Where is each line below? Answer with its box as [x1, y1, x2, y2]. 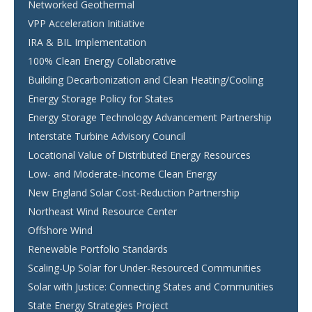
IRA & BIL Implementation [28, 36, 146, 49]
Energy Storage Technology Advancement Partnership [28, 111, 272, 124]
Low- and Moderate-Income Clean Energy [28, 167, 217, 180]
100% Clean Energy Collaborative [28, 54, 176, 68]
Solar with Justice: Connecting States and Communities [28, 280, 274, 293]
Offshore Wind [28, 224, 93, 237]
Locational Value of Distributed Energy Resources [28, 148, 251, 162]
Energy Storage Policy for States [28, 92, 173, 105]
